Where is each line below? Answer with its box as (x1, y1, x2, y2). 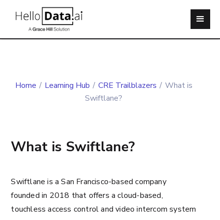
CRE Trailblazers (98, 80, 157, 91)
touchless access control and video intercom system (11, 204, 196, 215)
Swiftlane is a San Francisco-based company (11, 176, 166, 187)
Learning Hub (44, 80, 90, 91)
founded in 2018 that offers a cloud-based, (11, 190, 163, 201)
